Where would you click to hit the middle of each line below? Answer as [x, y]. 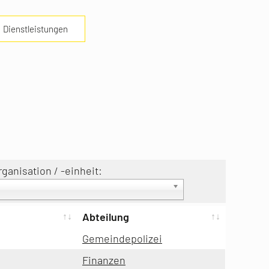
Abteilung [106, 216]
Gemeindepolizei [122, 238]
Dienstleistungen [35, 29]
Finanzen [104, 260]
